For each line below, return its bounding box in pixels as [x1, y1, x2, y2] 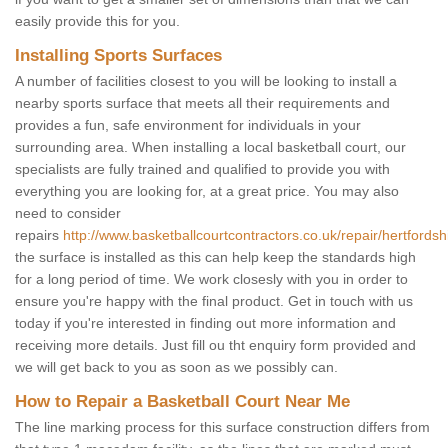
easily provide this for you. [15, 13, 180, 30]
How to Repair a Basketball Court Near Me [15, 392, 350, 412]
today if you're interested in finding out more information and [15, 315, 396, 332]
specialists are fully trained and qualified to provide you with [15, 161, 390, 178]
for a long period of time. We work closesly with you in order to [15, 271, 408, 288]
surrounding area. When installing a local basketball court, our [15, 139, 406, 156]
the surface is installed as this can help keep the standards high [15, 249, 416, 266]
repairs [15, 227, 63, 244]
